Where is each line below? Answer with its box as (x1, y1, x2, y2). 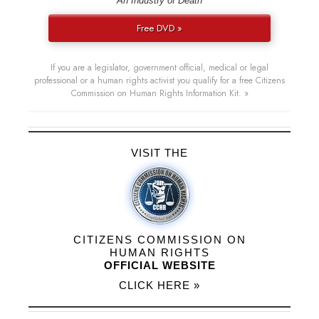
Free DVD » (136, 21, 182, 36)
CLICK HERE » (119, 279, 200, 292)
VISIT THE (131, 147, 188, 159)
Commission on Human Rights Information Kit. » (70, 87, 249, 100)
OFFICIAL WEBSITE (103, 259, 216, 272)
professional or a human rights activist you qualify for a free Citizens (34, 74, 285, 88)
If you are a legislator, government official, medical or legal (51, 61, 268, 75)
